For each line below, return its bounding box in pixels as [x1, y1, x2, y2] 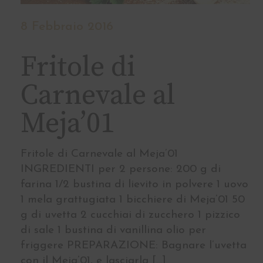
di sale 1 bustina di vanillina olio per [21, 225, 206, 237]
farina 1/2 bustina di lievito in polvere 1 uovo [21, 179, 248, 191]
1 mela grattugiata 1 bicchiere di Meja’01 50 [21, 194, 245, 206]
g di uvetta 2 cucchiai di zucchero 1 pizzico [21, 210, 240, 221]
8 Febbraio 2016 [21, 21, 113, 33]
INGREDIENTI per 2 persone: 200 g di [21, 164, 221, 176]
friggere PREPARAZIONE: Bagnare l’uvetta [21, 240, 247, 252]
